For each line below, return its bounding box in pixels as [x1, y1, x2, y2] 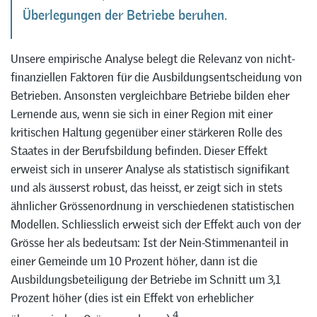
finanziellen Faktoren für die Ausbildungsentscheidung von [11, 69, 302, 86]
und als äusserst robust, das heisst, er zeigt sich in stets [11, 180, 282, 196]
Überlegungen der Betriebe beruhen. [23, 7, 227, 24]
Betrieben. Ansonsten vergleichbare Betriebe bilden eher [11, 88, 289, 104]
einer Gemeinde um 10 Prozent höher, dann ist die [11, 253, 258, 270]
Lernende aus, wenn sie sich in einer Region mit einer [11, 106, 272, 122]
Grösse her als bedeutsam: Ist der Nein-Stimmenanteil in [11, 235, 289, 251]
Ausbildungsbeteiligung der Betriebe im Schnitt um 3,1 [11, 272, 281, 288]
